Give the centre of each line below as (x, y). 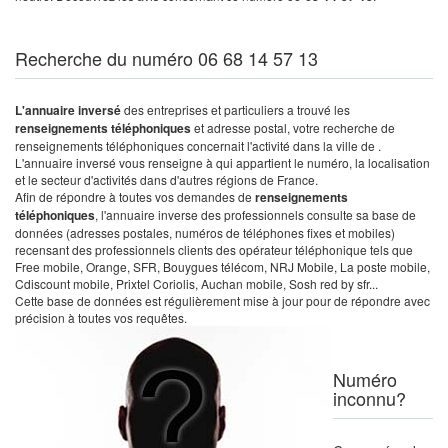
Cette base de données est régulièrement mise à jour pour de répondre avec (222, 300)
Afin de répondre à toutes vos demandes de (135, 196)
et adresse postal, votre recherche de (293, 127)
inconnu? (369, 398)
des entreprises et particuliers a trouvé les (237, 109)
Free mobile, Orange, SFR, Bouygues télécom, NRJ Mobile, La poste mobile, (222, 266)
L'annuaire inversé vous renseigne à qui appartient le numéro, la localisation (222, 162)
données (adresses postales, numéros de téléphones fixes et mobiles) (205, 232)
